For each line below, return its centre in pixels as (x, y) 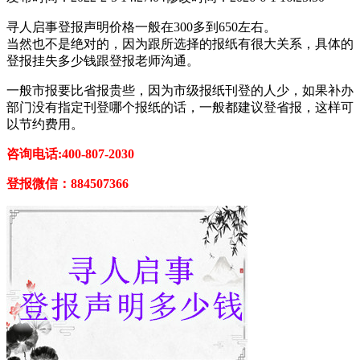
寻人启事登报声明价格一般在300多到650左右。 (141, 27)
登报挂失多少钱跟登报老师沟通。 (103, 60)
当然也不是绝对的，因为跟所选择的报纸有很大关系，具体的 (180, 43)
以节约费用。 (45, 124)
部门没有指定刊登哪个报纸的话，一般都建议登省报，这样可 (180, 107)
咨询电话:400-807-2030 (70, 153)
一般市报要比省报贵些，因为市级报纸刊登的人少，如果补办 (180, 90)
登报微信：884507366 (67, 183)
